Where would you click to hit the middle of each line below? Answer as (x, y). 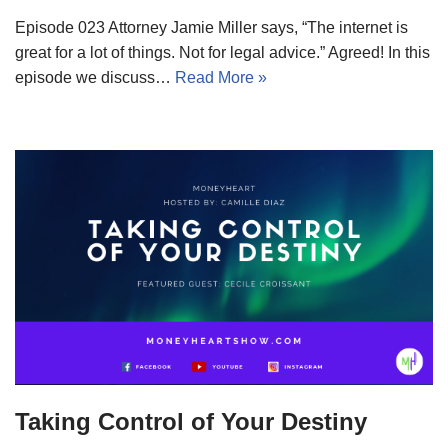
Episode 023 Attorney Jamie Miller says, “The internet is (211, 27)
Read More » (221, 77)
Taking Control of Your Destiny (191, 421)
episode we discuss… (95, 77)
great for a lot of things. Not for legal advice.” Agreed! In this (222, 52)
